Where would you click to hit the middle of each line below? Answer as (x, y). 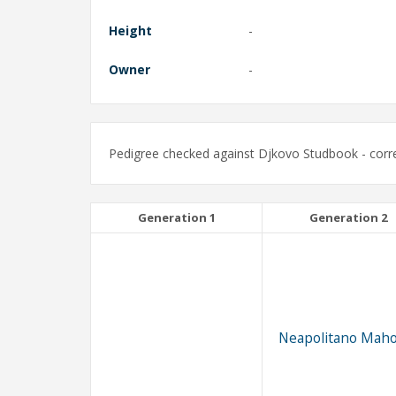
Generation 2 (348, 218)
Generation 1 (176, 218)
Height (130, 31)
